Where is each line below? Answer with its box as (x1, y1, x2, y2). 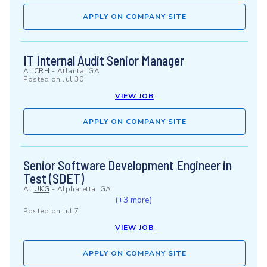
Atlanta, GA (57, 66, 100, 76)
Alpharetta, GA (57, 184, 111, 194)
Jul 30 (63, 74, 83, 84)
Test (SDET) (23, 170, 84, 186)
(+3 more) (114, 194, 152, 206)
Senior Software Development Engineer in (23, 157, 232, 173)
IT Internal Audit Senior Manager (23, 52, 184, 68)
